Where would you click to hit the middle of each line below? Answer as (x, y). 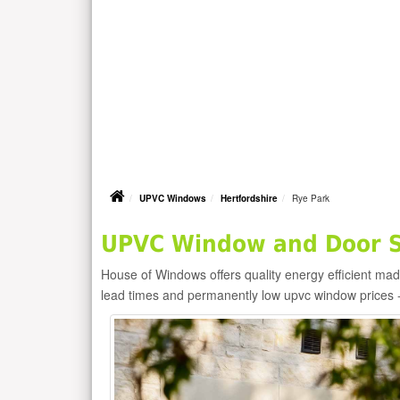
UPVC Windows (173, 199)
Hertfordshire (249, 199)
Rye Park (311, 199)
